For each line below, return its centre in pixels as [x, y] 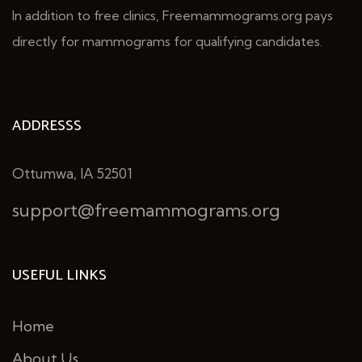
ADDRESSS [47, 126]
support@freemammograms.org [146, 210]
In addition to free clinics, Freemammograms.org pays [173, 15]
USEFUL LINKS [59, 275]
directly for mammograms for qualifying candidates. [167, 41]
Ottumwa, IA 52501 [72, 173]
